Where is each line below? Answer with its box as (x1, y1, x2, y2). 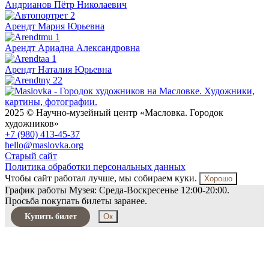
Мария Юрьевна (38, 20, 104, 31)
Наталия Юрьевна (38, 64, 112, 74)
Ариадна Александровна (38, 42, 140, 53)
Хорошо (204, 174, 232, 183)
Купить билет (24, 211, 77, 221)
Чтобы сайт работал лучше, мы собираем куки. (5, 172, 199, 183)
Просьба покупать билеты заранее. (5, 195, 147, 206)
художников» (5, 118, 59, 128)
